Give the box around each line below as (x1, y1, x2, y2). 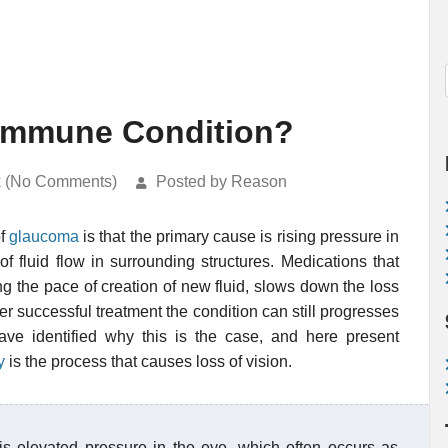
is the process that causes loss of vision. (5, 353, 292, 370)
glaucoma (8, 228, 79, 245)
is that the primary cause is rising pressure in (78, 228, 399, 245)
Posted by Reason (156, 173, 287, 190)
